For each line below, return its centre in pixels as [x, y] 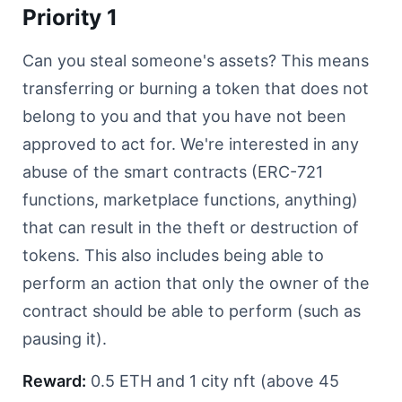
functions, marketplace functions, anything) [190, 200]
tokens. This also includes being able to [173, 255]
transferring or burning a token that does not [196, 88]
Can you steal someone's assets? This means [196, 61]
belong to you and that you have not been [184, 116]
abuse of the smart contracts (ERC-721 [173, 172]
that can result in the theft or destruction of [191, 227]
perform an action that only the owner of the [196, 283]
